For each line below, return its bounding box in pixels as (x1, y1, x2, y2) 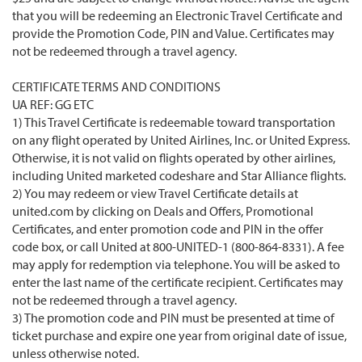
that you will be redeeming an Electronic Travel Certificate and (12, 7, 343, 24)
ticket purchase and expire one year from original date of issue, (12, 327, 347, 344)
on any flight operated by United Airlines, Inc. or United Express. (12, 132, 350, 149)
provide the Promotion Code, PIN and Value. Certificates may (12, 25, 335, 42)
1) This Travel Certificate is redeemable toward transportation (12, 114, 335, 131)
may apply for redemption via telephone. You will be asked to (12, 256, 340, 273)
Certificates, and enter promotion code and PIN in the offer (12, 221, 323, 238)
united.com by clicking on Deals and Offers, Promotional (12, 203, 314, 220)
